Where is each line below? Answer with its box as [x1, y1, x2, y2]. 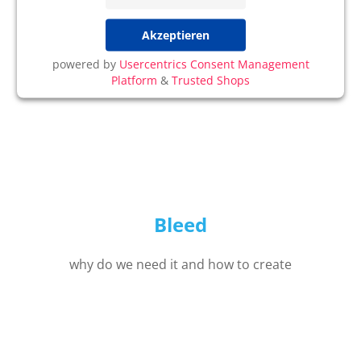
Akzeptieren [142, 27, 210, 43]
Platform [111, 72, 157, 88]
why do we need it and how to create [69, 255, 292, 273]
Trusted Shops [172, 72, 250, 88]
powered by [52, 56, 119, 72]
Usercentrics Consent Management [118, 56, 309, 72]
